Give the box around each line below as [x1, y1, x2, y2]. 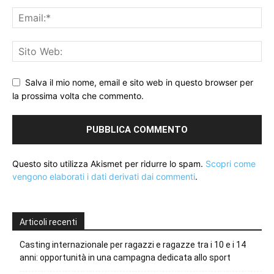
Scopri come [206, 158, 256, 169]
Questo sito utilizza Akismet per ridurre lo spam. [12, 158, 206, 169]
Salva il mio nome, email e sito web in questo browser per [25, 76, 253, 87]
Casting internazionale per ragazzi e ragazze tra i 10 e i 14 [20, 240, 246, 250]
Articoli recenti [20, 217, 77, 228]
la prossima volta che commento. [12, 91, 144, 102]
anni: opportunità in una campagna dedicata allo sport [20, 253, 231, 263]
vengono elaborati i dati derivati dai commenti [12, 171, 195, 182]
